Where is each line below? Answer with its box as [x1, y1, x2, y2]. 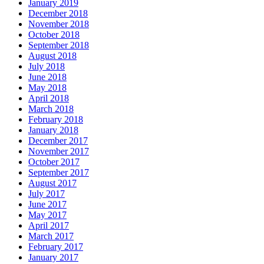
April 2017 [28, 220, 69, 231]
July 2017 [28, 189, 65, 199]
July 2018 [28, 61, 65, 72]
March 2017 [28, 231, 74, 242]
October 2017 [28, 157, 80, 167]
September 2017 [28, 167, 89, 178]
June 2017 [28, 199, 67, 210]
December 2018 [28, 8, 88, 19]
